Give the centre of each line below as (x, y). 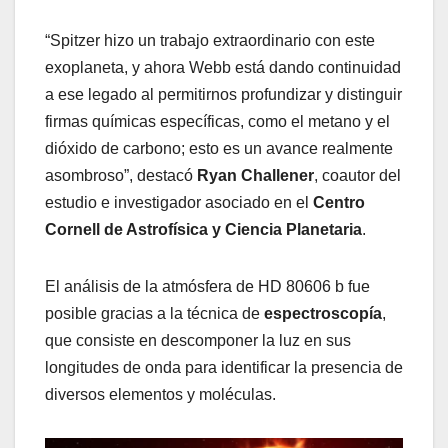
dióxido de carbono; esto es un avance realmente (219, 149)
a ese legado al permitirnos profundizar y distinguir (223, 95)
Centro (339, 203)
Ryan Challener (255, 176)
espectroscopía (323, 314)
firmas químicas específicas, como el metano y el (217, 122)
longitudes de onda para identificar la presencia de (224, 368)
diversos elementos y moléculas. (160, 395)
